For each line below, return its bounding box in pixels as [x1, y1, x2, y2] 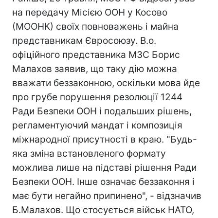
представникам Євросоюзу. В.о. [12, 35, 156, 46]
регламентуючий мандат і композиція [12, 120, 182, 131]
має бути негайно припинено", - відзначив [12, 190, 201, 201]
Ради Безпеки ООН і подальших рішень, [12, 106, 192, 117]
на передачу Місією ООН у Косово [12, 7, 167, 18]
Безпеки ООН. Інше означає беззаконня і [12, 176, 195, 187]
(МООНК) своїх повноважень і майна [12, 21, 179, 32]
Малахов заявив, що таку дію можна [12, 63, 177, 74]
